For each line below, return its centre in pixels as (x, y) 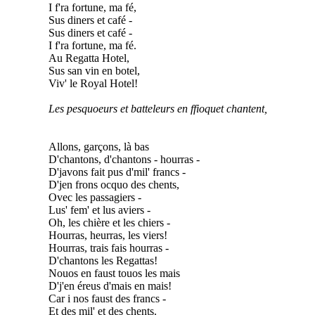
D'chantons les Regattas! (103, 260)
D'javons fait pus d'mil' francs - (117, 172)
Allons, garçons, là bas (98, 146)
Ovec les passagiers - (95, 197)
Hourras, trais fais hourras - (108, 247)
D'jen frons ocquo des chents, (114, 184)
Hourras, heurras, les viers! (108, 235)
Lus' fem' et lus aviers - (99, 210)
